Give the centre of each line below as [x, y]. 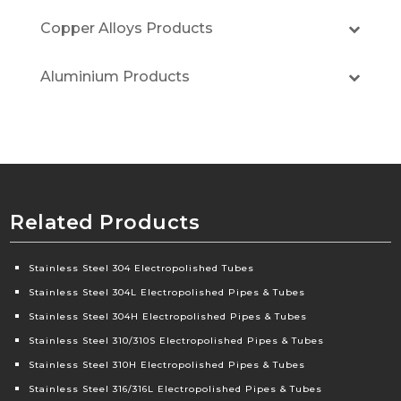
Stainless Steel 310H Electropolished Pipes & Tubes [167, 365]
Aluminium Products [115, 77]
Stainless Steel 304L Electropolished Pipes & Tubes [167, 293]
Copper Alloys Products [126, 29]
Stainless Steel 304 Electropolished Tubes [142, 269]
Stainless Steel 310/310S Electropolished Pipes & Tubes [177, 341]
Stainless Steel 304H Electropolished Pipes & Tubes [168, 317]
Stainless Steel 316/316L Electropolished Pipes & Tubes [176, 389]
